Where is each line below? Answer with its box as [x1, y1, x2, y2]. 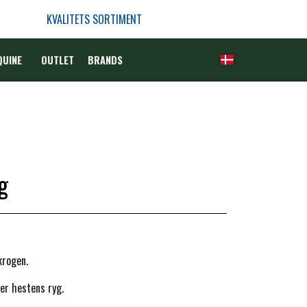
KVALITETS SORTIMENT [46, 11, 142, 27]
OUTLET [40, 53, 74, 67]
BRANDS [87, 53, 123, 67]
